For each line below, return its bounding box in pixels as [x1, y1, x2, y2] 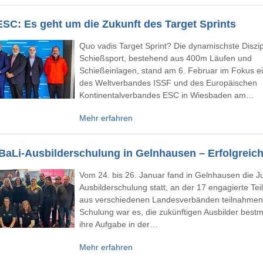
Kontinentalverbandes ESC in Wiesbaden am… [79, 90, 254, 100]
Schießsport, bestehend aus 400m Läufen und [79, 53, 252, 63]
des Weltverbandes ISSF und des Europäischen [79, 78, 257, 87]
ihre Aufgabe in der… [79, 220, 158, 229]
